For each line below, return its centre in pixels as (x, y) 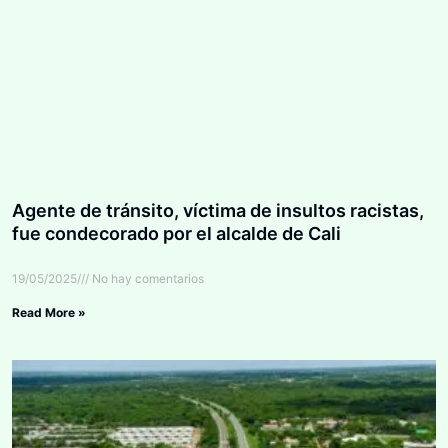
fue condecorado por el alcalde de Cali (176, 233)
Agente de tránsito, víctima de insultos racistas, (218, 210)
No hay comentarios (146, 278)
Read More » (49, 312)
